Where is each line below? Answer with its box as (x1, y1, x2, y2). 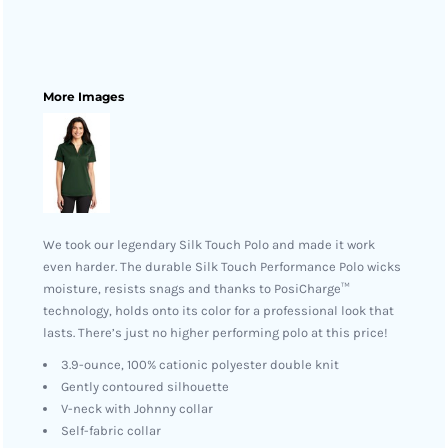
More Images (43, 89, 124, 104)
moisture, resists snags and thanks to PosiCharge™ (43, 281, 350, 296)
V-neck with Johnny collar (61, 401, 213, 416)
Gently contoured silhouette (61, 379, 229, 394)
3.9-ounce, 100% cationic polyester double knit (61, 357, 339, 372)
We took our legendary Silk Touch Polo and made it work (43, 237, 375, 252)
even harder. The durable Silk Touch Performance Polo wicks (43, 259, 401, 274)
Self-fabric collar (61, 423, 161, 438)
